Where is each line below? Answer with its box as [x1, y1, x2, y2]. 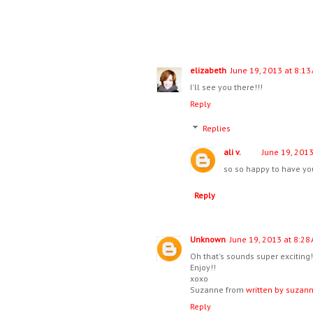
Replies [203, 123, 231, 134]
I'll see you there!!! [190, 82, 263, 93]
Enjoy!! [190, 262, 216, 273]
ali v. [224, 147, 241, 158]
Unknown [190, 234, 226, 245]
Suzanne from [190, 284, 246, 296]
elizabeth [190, 65, 226, 76]
